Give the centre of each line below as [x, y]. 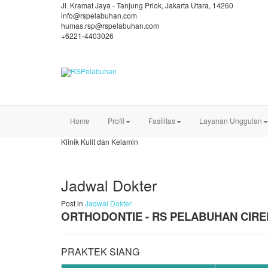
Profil [116, 121]
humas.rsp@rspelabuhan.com [110, 25]
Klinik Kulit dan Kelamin [100, 141]
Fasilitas [162, 121]
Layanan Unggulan [231, 121]
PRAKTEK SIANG [100, 252]
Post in [73, 203]
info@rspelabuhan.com [99, 15]
